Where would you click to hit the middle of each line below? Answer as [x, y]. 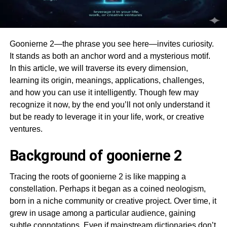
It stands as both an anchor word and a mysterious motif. [110, 56]
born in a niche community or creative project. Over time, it [113, 201]
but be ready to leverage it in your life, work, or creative [107, 117]
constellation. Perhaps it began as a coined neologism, [107, 188]
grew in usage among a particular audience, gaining [102, 213]
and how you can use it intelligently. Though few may [104, 92]
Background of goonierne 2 [96, 155]
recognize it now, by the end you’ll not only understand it [109, 104]
